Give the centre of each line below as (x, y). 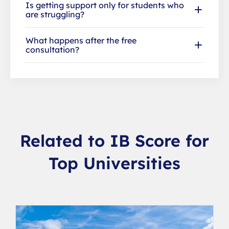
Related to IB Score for (114, 140)
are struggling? (55, 14)
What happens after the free (81, 40)
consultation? (52, 49)
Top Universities (114, 163)
